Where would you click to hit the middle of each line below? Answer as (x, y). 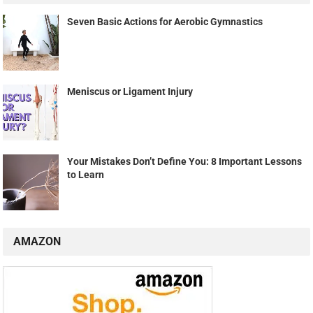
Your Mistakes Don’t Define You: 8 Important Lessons (185, 162)
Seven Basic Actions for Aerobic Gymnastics (165, 22)
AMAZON (37, 242)
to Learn (86, 175)
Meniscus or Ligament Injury (130, 92)
